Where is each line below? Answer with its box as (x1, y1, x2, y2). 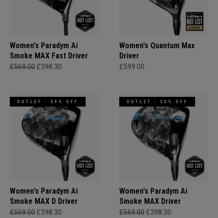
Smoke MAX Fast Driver (10, 51, 88, 60)
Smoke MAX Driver (119, 197, 181, 206)
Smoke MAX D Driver (10, 197, 78, 206)
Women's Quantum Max (119, 41, 195, 50)
